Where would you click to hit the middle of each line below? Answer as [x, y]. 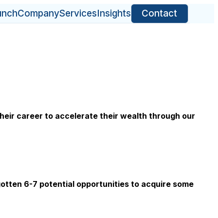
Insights [114, 14]
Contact [160, 14]
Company [38, 14]
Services [78, 14]
